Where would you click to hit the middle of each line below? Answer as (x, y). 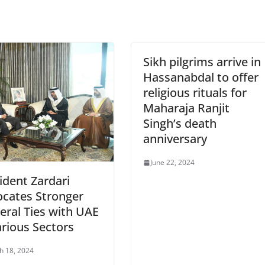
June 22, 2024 (172, 162)
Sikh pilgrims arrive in (202, 62)
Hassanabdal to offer (201, 77)
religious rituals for (195, 93)
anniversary (175, 139)
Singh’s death (180, 123)
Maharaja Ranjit (186, 108)
